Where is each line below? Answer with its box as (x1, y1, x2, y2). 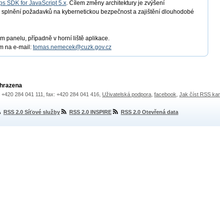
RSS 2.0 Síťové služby (3, 109, 60, 115)
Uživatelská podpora (102, 91, 151, 97)
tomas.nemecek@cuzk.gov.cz (33, 44, 111, 51)
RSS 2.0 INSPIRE (69, 109, 111, 115)
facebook (154, 91, 176, 97)
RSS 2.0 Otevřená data (121, 109, 178, 115)
